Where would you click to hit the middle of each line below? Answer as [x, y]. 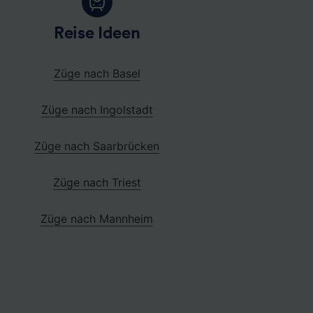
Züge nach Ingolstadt [97, 109]
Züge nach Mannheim [97, 218]
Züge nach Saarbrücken [97, 146]
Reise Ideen [97, 33]
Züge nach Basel [97, 73]
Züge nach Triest [97, 182]
